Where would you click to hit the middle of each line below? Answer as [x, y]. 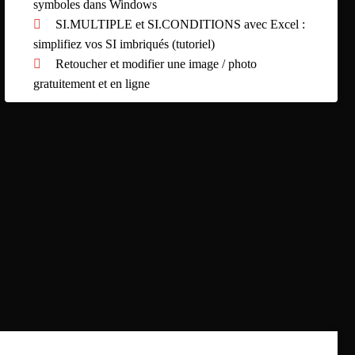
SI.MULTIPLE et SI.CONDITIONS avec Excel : [181, 24]
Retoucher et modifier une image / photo [157, 63]
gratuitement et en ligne [92, 83]
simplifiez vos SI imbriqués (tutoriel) [124, 44]
